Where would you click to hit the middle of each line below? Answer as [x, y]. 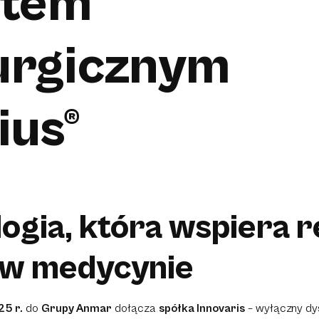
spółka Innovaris [202, 308]
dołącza [135, 308]
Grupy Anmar [77, 308]
